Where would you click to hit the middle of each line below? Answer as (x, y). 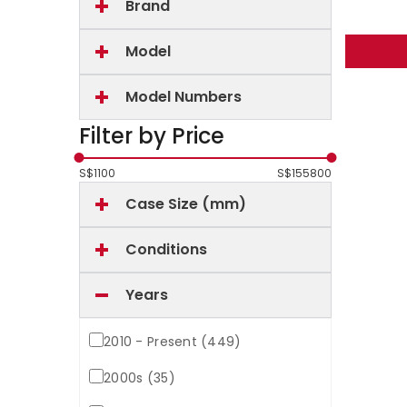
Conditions (166, 249)
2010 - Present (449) (173, 342)
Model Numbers (184, 97)
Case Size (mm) (186, 204)
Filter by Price (152, 136)
